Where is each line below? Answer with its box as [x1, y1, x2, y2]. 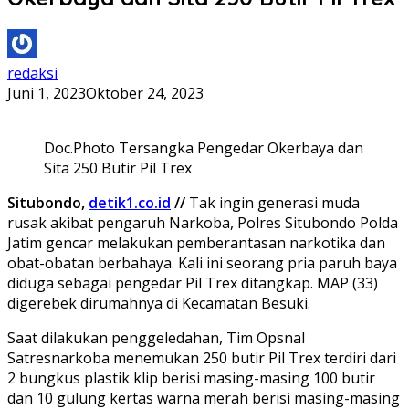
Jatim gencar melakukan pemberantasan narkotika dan [7, 232, 385, 253]
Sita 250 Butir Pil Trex [44, 157, 192, 178]
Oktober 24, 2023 [86, 82, 204, 103]
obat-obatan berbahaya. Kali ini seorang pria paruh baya [7, 252, 397, 273]
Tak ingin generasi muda [185, 192, 360, 213]
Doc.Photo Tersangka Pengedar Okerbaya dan [44, 137, 363, 158]
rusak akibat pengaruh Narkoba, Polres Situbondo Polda [7, 212, 398, 233]
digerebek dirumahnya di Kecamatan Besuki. [7, 292, 310, 313]
